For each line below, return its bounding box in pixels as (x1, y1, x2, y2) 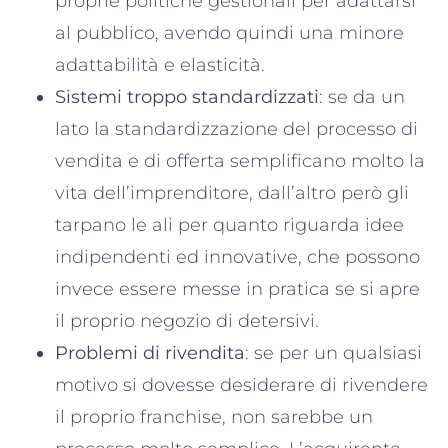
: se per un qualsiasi (245, 341, 422, 364)
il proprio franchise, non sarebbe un (55, 405, 373, 428)
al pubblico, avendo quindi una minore (55, 21, 404, 44)
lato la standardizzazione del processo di (55, 117, 418, 140)
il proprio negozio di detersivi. (55, 309, 319, 332)
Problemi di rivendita (55, 341, 245, 364)
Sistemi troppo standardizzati (55, 85, 319, 108)
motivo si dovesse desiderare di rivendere (55, 373, 428, 396)
